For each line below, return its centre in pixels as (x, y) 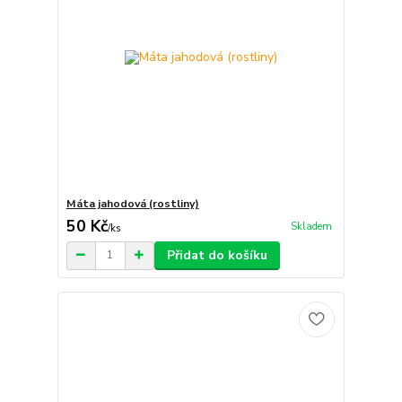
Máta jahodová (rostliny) (132, 203)
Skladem (311, 226)
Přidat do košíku (217, 255)
